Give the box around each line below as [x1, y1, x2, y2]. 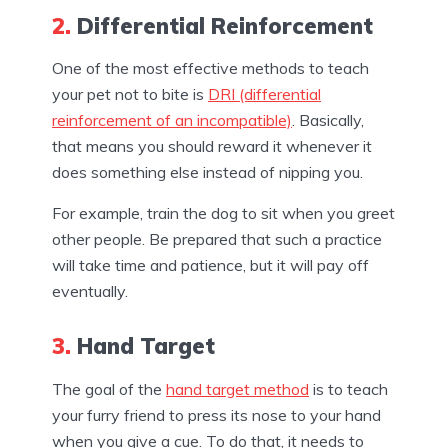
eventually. [52, 281, 128, 302]
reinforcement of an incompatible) [52, 110, 292, 131]
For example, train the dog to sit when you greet [52, 203, 395, 224]
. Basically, [292, 110, 364, 131]
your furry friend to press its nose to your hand [52, 404, 381, 425]
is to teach [309, 378, 388, 399]
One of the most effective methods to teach [52, 58, 369, 79]
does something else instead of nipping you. [52, 162, 363, 183]
